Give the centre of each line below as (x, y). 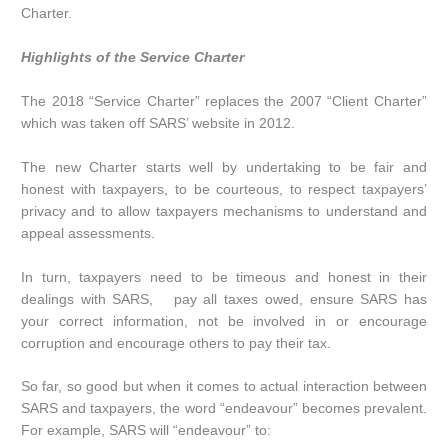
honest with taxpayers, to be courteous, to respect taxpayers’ (224, 189)
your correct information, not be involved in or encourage (224, 321)
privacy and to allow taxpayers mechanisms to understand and (224, 211)
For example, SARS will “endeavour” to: (146, 431)
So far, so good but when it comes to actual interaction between (224, 387)
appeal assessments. (88, 233)
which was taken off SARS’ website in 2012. (158, 123)
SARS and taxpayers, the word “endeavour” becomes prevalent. (224, 409)
